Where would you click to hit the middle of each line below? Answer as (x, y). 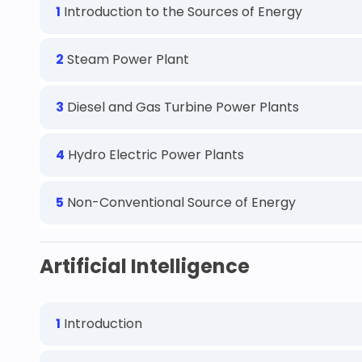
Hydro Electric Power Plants (154, 155)
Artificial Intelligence (145, 266)
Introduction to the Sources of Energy (181, 12)
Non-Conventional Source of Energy (180, 202)
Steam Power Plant (126, 59)
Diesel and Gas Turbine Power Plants (181, 107)
